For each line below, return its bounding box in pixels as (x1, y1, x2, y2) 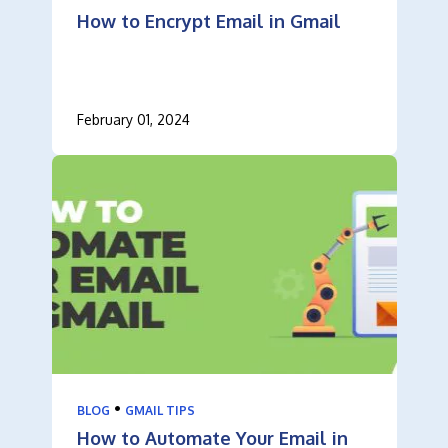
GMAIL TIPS (124, 402, 195, 418)
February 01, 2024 (76, 110, 190, 128)
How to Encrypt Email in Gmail (76, 9, 341, 32)
